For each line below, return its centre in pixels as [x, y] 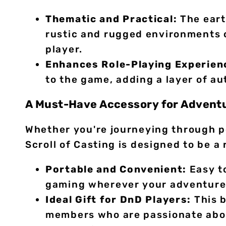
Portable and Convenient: [116, 169]
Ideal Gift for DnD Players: [119, 199]
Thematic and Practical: [111, 19]
